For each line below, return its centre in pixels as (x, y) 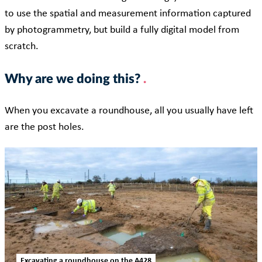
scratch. (24, 47)
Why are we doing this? (74, 79)
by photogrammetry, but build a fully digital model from (122, 30)
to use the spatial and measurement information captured (128, 14)
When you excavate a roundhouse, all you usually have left (129, 111)
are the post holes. (48, 127)
